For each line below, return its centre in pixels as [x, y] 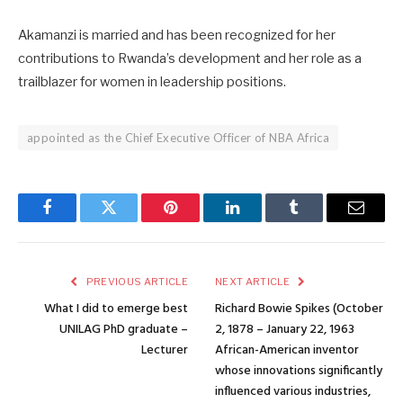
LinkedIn [260, 221]
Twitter [131, 221]
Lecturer [165, 351]
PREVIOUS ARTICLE [136, 282]
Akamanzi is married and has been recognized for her [177, 36]
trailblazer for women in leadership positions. [152, 82]
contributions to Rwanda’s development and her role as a [190, 59]
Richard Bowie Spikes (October [299, 309]
